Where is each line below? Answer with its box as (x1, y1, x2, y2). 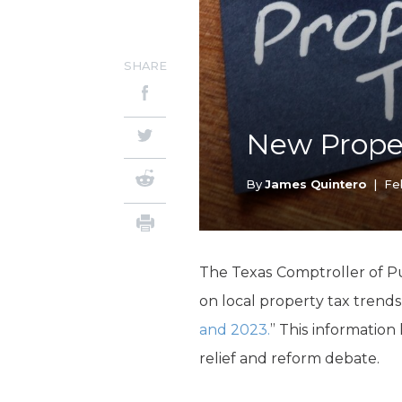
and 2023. (199, 321, 270, 339)
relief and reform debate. (199, 350, 380, 368)
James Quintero (265, 177, 366, 192)
